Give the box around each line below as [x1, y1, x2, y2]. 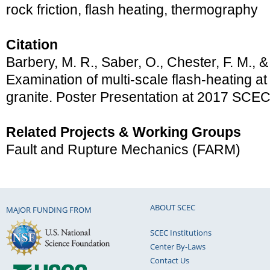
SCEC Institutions [150, 227, 212, 238]
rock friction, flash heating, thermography [6, 2, 258, 18]
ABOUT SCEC [150, 201, 195, 213]
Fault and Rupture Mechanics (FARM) [6, 142, 240, 158]
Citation [6, 37, 58, 53]
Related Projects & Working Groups [6, 124, 241, 140]
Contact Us [150, 254, 189, 266]
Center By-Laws [150, 240, 206, 252]
